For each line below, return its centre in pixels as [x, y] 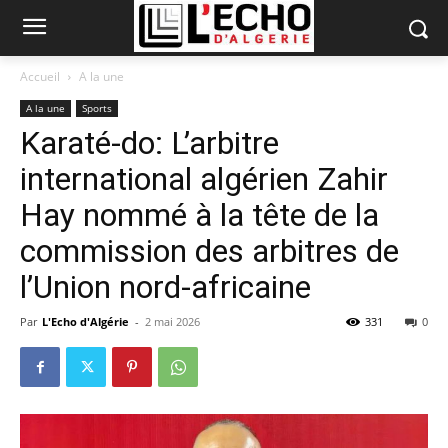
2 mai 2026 [172, 321]
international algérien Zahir [204, 179]
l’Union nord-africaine [165, 287]
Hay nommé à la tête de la [199, 215]
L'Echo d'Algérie [85, 321]
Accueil [40, 76]
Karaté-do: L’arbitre [149, 143]
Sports [97, 108]
